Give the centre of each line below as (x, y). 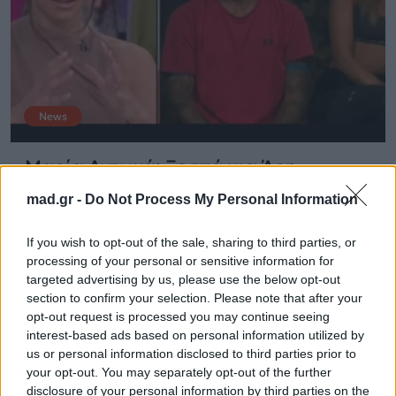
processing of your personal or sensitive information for (180, 261)
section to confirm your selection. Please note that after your (194, 298)
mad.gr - (56, 199)
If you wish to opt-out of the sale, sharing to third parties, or (191, 242)
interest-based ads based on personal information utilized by (195, 335)
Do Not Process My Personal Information (221, 199)
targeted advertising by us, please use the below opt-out (183, 279)
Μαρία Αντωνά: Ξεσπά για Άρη (161, 167)
